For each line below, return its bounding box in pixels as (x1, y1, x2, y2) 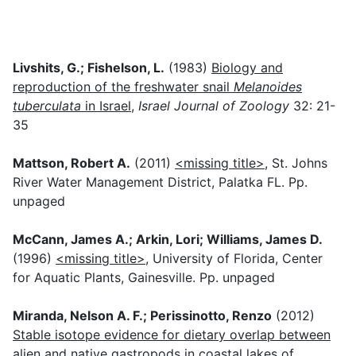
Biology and (211, 60, 283, 76)
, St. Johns (265, 155, 327, 172)
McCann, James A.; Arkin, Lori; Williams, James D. (13, 231, 323, 248)
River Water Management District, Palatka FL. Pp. (13, 174, 308, 191)
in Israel (81, 98, 131, 114)
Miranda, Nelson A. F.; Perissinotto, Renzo (13, 308, 272, 324)
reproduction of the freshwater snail (13, 79, 234, 95)
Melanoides (234, 79, 302, 95)
